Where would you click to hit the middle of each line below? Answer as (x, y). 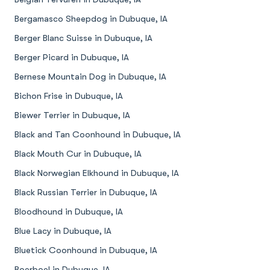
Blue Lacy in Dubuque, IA (63, 231)
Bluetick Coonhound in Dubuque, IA (86, 250)
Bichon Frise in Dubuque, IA (69, 96)
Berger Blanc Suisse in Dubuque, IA (83, 38)
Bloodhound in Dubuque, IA (69, 212)
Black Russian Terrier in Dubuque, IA (86, 193)
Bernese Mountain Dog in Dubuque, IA (90, 77)
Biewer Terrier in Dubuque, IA (72, 115)
